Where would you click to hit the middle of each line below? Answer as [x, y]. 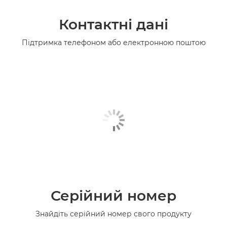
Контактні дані [113, 24]
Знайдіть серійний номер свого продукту [113, 214]
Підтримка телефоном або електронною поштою [113, 42]
